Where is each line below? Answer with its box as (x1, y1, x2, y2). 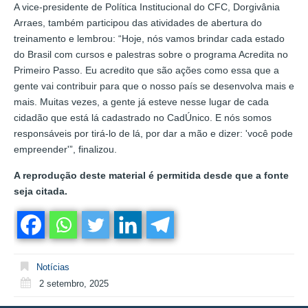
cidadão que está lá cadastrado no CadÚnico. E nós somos (14, 111, 272, 123)
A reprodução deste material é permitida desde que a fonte (14, 169, 289, 181)
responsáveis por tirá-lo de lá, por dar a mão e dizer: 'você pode (14, 127, 293, 139)
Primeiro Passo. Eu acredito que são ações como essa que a (14, 64, 279, 76)
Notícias (36, 261, 69, 272)
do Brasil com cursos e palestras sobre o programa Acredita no (14, 48, 288, 60)
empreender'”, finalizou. (14, 143, 117, 155)
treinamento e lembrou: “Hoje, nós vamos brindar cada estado (14, 32, 285, 44)
